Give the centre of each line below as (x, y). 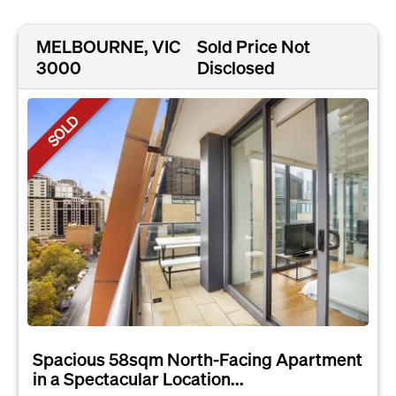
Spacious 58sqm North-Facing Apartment (198, 358)
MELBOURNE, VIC (108, 46)
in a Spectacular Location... (138, 378)
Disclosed (236, 68)
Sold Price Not (254, 46)
